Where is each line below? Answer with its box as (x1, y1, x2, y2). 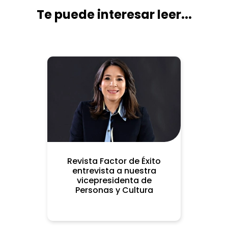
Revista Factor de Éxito (67, 155, 161, 167)
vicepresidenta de (76, 174, 152, 186)
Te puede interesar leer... (36, 6, 192, 23)
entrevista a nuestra (72, 164, 156, 177)
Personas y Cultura (75, 184, 153, 196)
